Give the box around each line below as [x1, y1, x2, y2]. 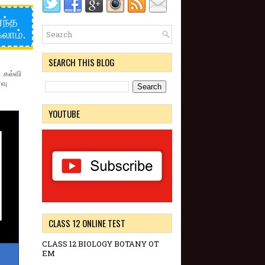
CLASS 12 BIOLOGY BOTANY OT [42, 238, 159, 250]
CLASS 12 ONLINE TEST [49, 216, 125, 230]
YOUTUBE [49, 107, 80, 120]
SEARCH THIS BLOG [49, 56, 115, 69]
